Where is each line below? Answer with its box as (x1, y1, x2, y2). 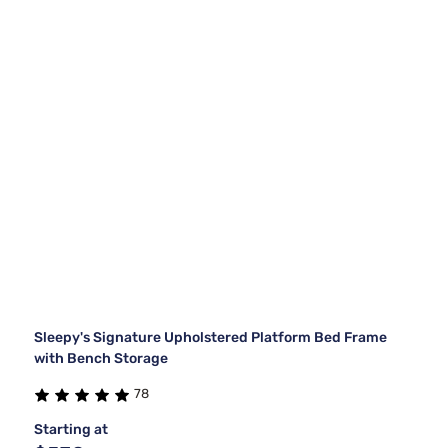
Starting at (34, 421, 108, 439)
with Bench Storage (34, 350, 168, 368)
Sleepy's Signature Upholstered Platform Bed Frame (34, 329, 387, 347)
